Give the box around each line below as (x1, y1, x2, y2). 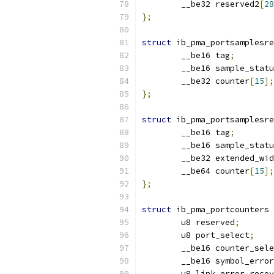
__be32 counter (181, 76, 250, 86)
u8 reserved (181, 217, 235, 228)
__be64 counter (181, 166, 250, 176)
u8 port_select (181, 230, 250, 240)
